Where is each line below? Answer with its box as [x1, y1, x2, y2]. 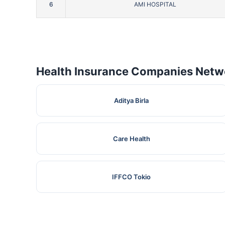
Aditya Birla [114, 96, 149, 105]
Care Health [113, 135, 150, 143]
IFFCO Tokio [112, 173, 151, 181]
